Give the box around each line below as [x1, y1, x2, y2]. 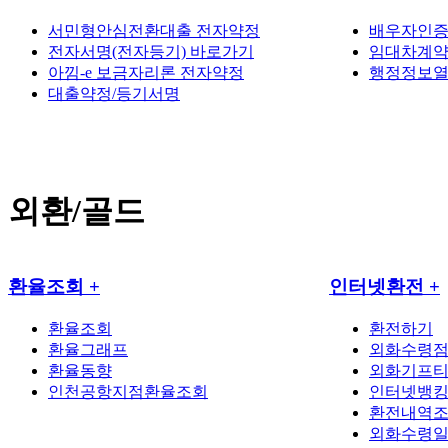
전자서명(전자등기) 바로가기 [48, 42, 254, 60]
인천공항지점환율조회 [48, 383, 208, 401]
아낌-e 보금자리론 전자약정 [48, 63, 244, 81]
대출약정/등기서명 [48, 84, 180, 102]
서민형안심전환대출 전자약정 [48, 21, 260, 39]
